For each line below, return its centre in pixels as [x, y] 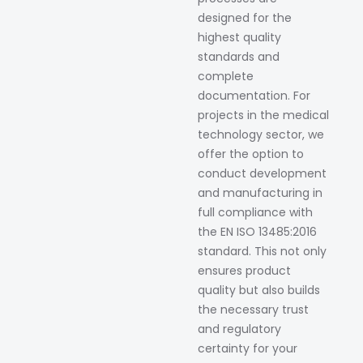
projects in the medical [263, 115]
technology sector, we [261, 135]
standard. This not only [262, 252]
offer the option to [251, 154]
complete [226, 77]
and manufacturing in [260, 193]
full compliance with [255, 213]
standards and [239, 57]
